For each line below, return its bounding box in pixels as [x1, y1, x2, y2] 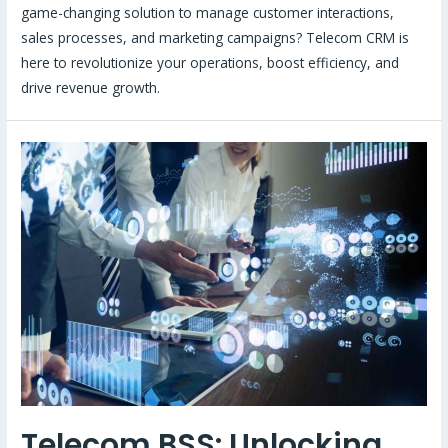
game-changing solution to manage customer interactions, [21, 2, 395, 22]
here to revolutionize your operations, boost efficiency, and [21, 52, 400, 72]
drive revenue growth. [21, 77, 161, 97]
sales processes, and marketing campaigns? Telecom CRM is [21, 27, 410, 47]
